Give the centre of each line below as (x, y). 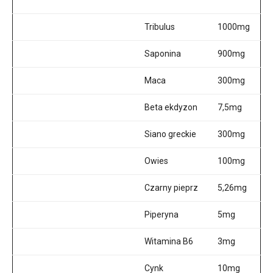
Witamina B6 (169, 241)
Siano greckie (170, 134)
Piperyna (161, 214)
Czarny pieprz (171, 188)
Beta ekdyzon (171, 107)
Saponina (163, 54)
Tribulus (160, 27)
